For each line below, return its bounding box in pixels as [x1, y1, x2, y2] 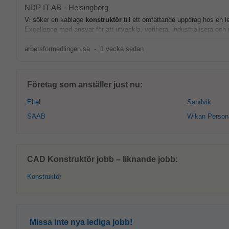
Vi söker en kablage [25, 16, 85, 24]
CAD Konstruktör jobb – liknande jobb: [27, 155, 178, 164]
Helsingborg [68, 3, 108, 12]
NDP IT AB [25, 3, 61, 12]
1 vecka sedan [100, 45, 144, 53]
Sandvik [187, 98, 211, 106]
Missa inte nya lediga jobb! [30, 218, 132, 226]
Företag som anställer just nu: [27, 80, 143, 89]
